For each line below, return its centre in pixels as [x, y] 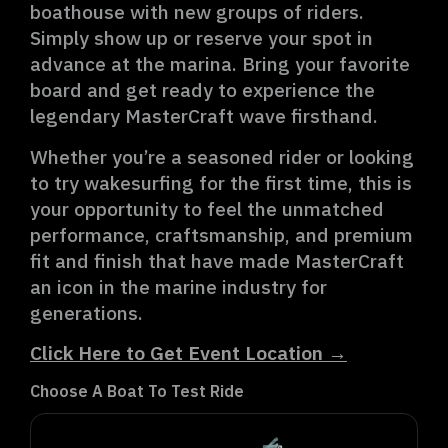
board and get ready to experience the [202, 90]
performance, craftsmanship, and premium [221, 234]
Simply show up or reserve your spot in [201, 38]
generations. [86, 312]
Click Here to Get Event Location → [188, 353]
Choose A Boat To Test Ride [137, 390]
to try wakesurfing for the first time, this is [221, 182]
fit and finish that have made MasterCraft [217, 260]
